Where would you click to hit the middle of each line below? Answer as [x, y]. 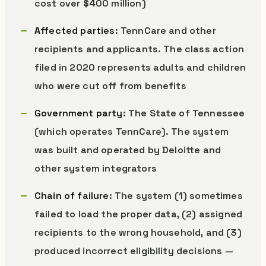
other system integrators [96, 168]
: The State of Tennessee [184, 113]
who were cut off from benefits [110, 86]
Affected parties [75, 31]
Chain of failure [72, 196]
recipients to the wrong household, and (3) [138, 232]
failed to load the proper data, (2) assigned [139, 214]
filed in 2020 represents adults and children [140, 67]
